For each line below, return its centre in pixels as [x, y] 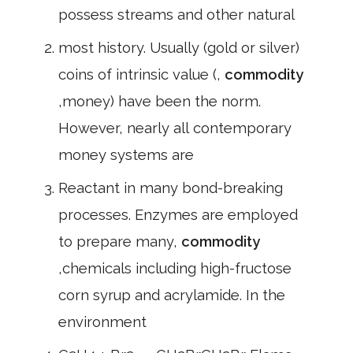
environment [102, 322]
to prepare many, [120, 242]
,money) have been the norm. [160, 101]
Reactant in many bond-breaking [171, 188]
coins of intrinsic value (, [141, 74]
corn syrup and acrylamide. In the [172, 295]
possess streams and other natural [176, 15]
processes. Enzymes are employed [178, 215]
